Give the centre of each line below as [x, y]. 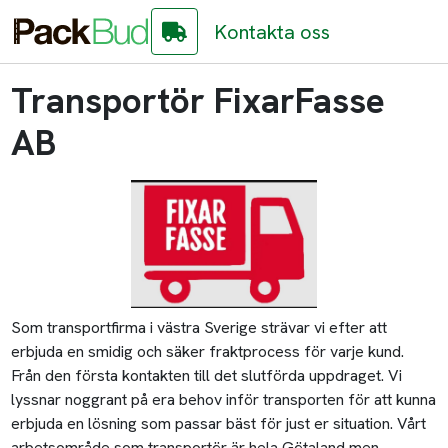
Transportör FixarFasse [198, 101]
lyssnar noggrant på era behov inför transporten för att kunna [224, 399]
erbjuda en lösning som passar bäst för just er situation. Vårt [219, 423]
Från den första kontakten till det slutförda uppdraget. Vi [207, 375]
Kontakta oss [272, 31]
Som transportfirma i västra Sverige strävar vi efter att [199, 327]
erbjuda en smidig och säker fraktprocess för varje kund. [208, 351]
